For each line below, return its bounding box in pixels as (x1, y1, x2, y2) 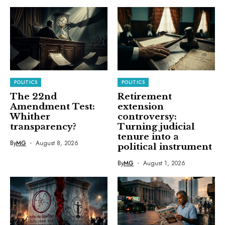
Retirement (118, 91, 172, 102)
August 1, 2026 (143, 158, 185, 168)
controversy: (118, 111, 177, 122)
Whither (10, 111, 50, 122)
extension (118, 101, 164, 112)
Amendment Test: (10, 101, 95, 112)
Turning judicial (118, 121, 195, 132)
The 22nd (10, 91, 57, 102)
